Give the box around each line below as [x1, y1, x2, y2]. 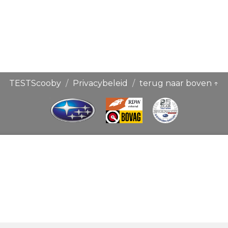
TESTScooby [9, 78, 62, 88]
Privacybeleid [73, 78, 128, 88]
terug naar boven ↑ [139, 78, 219, 88]
